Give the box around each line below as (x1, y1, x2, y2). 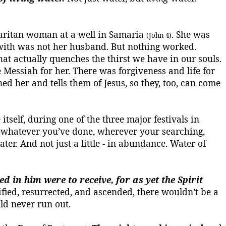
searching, (159, 125, 205, 137)
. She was (172, 28, 210, 40)
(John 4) (146, 31, 172, 40)
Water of (170, 137, 206, 149)
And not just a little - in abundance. (18, 137, 170, 149)
